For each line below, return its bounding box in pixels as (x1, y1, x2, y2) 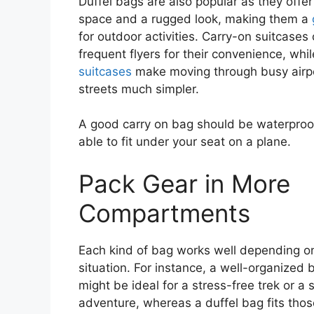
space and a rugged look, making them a (78, 11, 312, 26)
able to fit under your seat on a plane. (78, 135, 291, 149)
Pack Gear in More (78, 168, 290, 198)
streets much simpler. (78, 81, 199, 96)
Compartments (78, 198, 250, 228)
